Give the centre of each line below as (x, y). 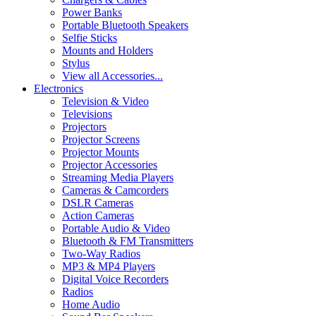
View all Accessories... (113, 76)
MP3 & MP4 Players (109, 267)
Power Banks (92, 13)
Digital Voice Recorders (115, 279)
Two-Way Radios (101, 254)
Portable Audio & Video (116, 229)
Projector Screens (101, 140)
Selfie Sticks (90, 38)
